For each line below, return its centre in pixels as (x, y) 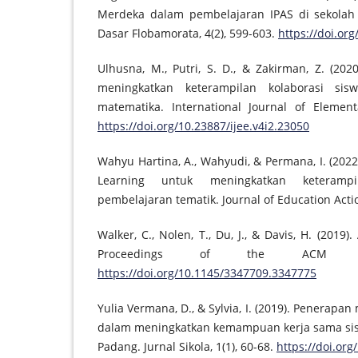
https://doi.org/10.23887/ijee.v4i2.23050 (203, 126)
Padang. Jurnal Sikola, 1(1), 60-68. (187, 347)
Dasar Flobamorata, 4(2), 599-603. (188, 34)
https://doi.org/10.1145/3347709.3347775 (207, 273)
